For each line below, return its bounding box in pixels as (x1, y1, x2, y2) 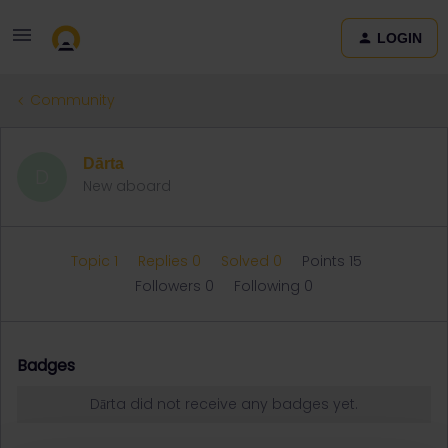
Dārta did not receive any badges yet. (90, 394, 358, 414)
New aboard (83, 176, 171, 196)
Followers (135, 276, 205, 296)
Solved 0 (220, 251, 286, 271)
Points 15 (301, 251, 362, 271)
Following (234, 276, 304, 296)
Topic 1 (70, 251, 122, 271)
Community (30, 90, 115, 110)
